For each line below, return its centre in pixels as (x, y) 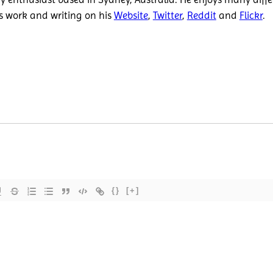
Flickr (251, 16)
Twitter (167, 16)
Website (131, 16)
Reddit (201, 16)
